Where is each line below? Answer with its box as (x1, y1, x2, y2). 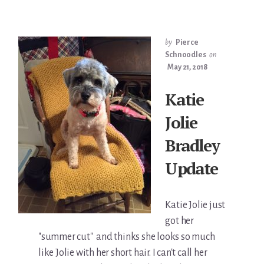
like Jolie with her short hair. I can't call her (38, 247, 207, 258)
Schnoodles (165, 50, 206, 59)
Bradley (165, 134, 219, 156)
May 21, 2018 (167, 62, 208, 71)
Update (165, 157, 218, 179)
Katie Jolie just (165, 199, 226, 210)
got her (165, 215, 194, 226)
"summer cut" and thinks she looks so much (38, 231, 215, 242)
